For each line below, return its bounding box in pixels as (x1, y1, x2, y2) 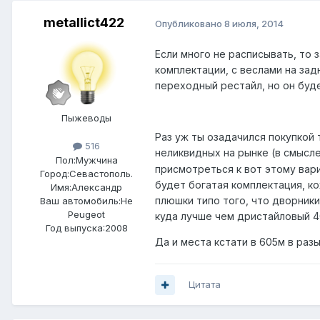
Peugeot (68, 208, 105, 220)
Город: (40, 167, 69, 179)
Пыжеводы (61, 112, 111, 124)
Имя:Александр (51, 181, 122, 193)
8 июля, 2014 (224, 17, 284, 29)
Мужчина (75, 154, 118, 166)
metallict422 (43, 15, 124, 31)
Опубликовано (155, 17, 224, 29)
